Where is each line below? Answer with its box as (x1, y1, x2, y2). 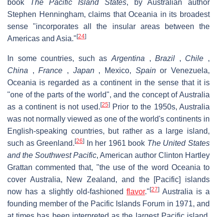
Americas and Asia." (7, 34, 77, 43)
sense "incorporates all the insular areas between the (7, 22, 210, 31)
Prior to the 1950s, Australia (109, 103, 210, 111)
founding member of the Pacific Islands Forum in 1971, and (7, 200, 210, 208)
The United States (147, 139, 210, 148)
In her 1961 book (84, 139, 147, 148)
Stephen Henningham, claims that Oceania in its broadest (7, 10, 210, 19)
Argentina (111, 54, 145, 63)
